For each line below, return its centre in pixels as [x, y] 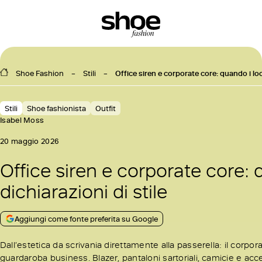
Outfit [106, 108]
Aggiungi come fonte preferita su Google [86, 219]
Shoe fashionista [56, 108]
